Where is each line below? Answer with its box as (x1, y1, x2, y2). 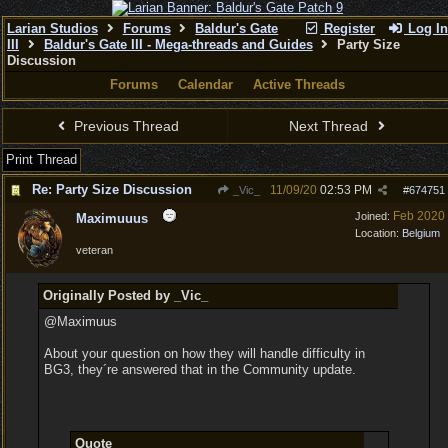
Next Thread (289, 118, 373, 134)
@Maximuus (43, 314, 117, 329)
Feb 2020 (393, 209, 445, 223)
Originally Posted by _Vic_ (42, 288, 208, 303)
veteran (76, 244, 113, 256)
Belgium (402, 227, 440, 239)
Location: (355, 227, 402, 239)
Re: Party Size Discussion (32, 182, 192, 197)
